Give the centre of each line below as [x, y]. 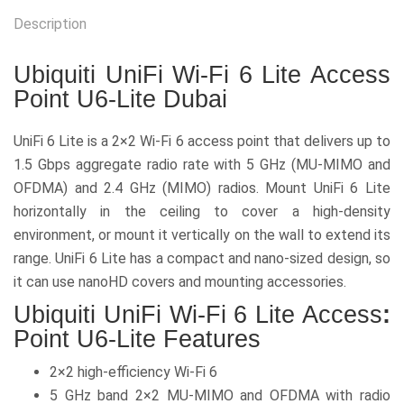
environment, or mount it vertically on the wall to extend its [202, 235]
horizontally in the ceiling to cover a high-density [202, 211]
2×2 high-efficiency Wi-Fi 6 [133, 372]
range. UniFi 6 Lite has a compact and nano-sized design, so [202, 258]
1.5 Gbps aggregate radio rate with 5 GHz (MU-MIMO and [202, 165]
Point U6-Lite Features [137, 339]
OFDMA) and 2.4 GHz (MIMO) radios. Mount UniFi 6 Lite [202, 188]
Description [50, 24]
